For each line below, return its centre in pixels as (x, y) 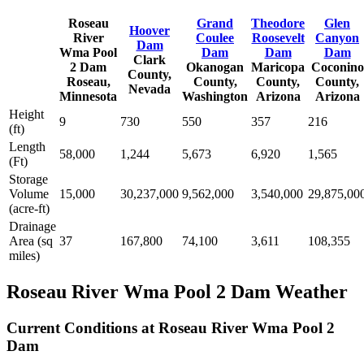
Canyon (337, 37)
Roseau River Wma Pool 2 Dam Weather (177, 292)
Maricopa (278, 67)
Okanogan (215, 67)
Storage (28, 179)
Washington (215, 96)
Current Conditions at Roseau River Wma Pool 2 (171, 328)
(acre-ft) (29, 208)
